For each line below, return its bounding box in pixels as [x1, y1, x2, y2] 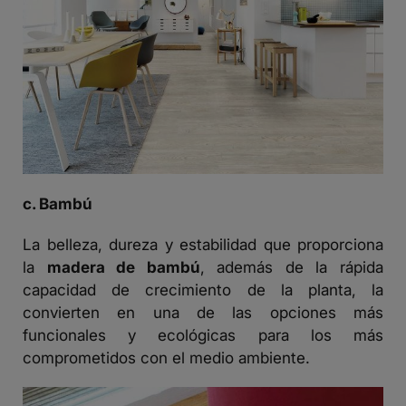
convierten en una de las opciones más [23, 303, 383, 323]
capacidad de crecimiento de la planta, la [23, 280, 383, 300]
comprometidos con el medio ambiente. [23, 348, 310, 368]
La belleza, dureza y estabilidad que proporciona [23, 235, 383, 255]
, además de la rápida [199, 257, 384, 277]
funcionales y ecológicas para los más [23, 325, 383, 345]
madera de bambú [46, 257, 200, 277]
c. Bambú [23, 194, 92, 214]
